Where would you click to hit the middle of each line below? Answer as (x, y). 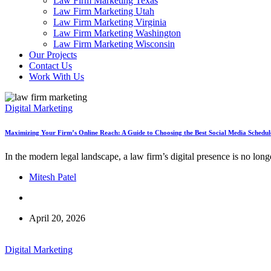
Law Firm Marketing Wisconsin (114, 44)
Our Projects (53, 55)
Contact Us (51, 66)
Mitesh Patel (53, 177)
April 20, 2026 (57, 218)
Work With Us (57, 77)
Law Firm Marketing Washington (117, 33)
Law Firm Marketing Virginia (110, 22)
